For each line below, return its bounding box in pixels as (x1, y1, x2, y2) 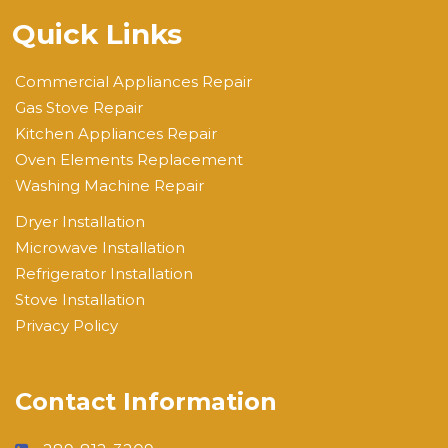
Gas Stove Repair (15, 98, 143, 118)
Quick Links (12, 17, 182, 52)
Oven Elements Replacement (15, 150, 243, 170)
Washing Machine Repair (15, 176, 204, 196)
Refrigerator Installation (15, 264, 193, 284)
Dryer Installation (15, 212, 145, 232)
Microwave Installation (15, 238, 185, 258)
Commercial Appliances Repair (15, 72, 252, 92)
